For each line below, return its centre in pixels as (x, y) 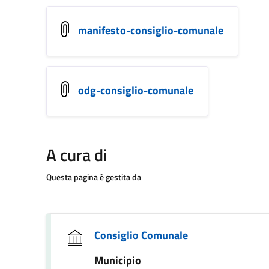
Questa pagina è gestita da (94, 177)
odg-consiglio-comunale (136, 90)
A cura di (77, 155)
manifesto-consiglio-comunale (151, 30)
